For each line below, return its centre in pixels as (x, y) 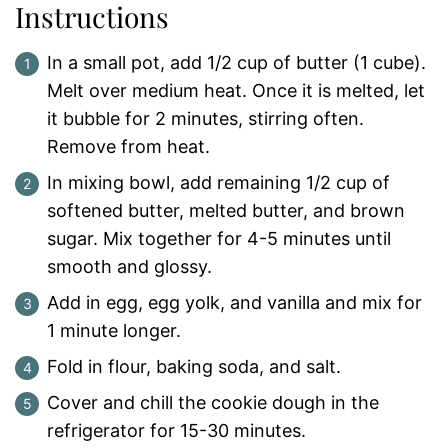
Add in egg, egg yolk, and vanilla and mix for (234, 302)
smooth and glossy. (129, 266)
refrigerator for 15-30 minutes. (176, 430)
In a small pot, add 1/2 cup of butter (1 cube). (236, 62)
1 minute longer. (114, 330)
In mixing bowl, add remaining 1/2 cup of (218, 182)
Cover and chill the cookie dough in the (213, 402)
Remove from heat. (128, 146)
